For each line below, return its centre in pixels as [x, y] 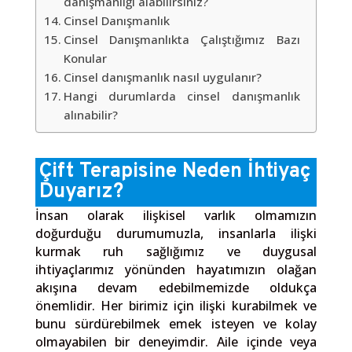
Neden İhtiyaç [244, 172]
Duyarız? [81, 192]
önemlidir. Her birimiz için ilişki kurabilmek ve [176, 306]
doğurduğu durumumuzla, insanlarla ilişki [176, 233]
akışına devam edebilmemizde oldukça [176, 288]
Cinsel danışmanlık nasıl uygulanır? [162, 77]
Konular [85, 58]
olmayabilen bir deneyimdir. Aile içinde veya [176, 342]
